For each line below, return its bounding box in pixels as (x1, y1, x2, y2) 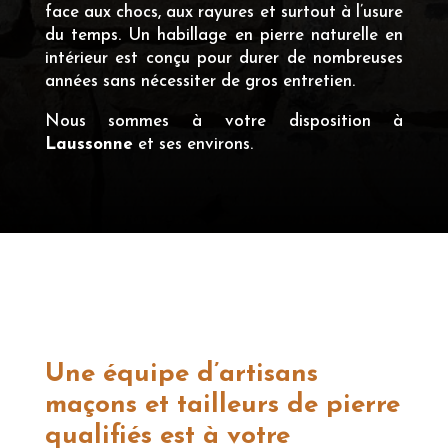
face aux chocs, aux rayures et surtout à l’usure (44, 3, 404, 21)
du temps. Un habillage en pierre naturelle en (44, 26, 404, 44)
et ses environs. (132, 135, 253, 153)
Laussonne (44, 135, 133, 153)
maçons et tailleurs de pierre (44, 391, 400, 419)
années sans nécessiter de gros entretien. (44, 72, 355, 90)
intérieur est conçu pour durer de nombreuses (44, 49, 404, 67)
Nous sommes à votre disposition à (44, 112, 404, 130)
